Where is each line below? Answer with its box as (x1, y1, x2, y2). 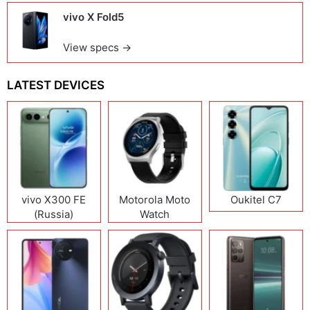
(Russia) (34, 207, 74, 221)
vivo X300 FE (21, 192, 86, 206)
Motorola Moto (119, 192, 191, 206)
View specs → (63, 41, 131, 54)
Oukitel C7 (230, 192, 282, 206)
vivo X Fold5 (63, 10, 124, 24)
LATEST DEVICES (7, 78, 104, 92)
